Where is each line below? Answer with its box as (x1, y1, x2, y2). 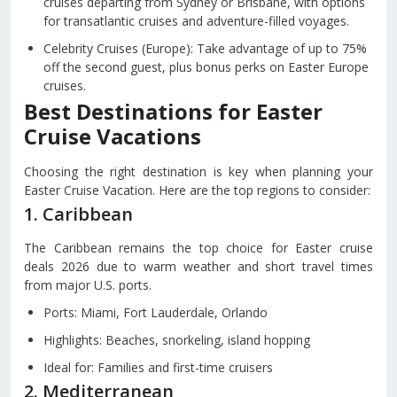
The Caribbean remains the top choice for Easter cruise (24, 239, 373, 256)
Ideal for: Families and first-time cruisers (43, 359, 273, 376)
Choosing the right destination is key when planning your (24, 163, 373, 180)
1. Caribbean (24, 202, 133, 226)
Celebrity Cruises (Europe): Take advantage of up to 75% (43, 40, 367, 57)
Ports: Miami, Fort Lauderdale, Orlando (43, 304, 268, 321)
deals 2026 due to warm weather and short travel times (24, 258, 373, 275)
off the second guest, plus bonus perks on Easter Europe (43, 58, 369, 75)
